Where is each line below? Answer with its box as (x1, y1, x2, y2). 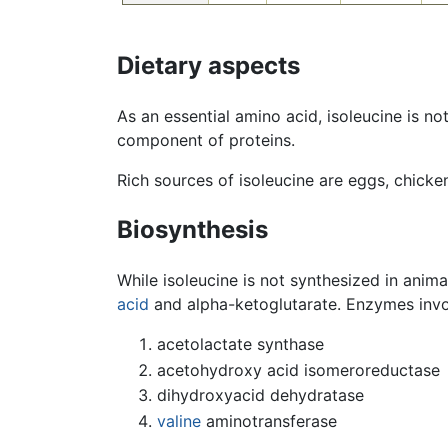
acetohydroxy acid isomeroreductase (157, 359, 440, 380)
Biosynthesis (117, 215, 268, 245)
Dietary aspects (117, 51, 300, 81)
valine (157, 410, 201, 431)
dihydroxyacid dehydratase (157, 385, 364, 406)
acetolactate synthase (157, 334, 324, 355)
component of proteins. (117, 130, 295, 151)
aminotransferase (201, 410, 337, 431)
